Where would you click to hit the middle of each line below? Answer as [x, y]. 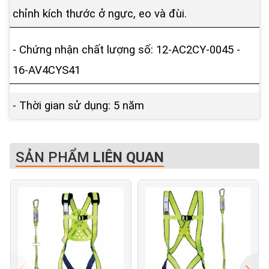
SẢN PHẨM [54, 158]
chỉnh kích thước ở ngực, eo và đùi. [100, 14]
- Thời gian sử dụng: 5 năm [78, 106]
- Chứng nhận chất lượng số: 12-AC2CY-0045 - [126, 50]
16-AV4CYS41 [47, 70]
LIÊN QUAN [128, 158]
